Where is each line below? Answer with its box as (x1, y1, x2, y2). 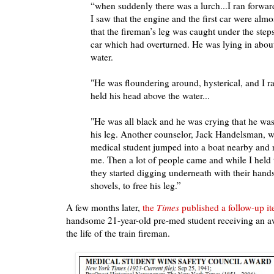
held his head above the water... (91, 89, 210, 102)
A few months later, (66, 201, 143, 214)
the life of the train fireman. (66, 227, 170, 240)
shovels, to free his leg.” (91, 179, 181, 191)
